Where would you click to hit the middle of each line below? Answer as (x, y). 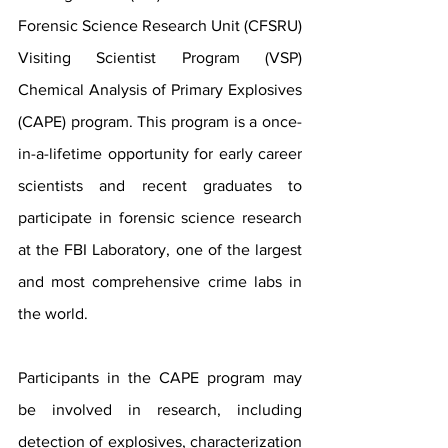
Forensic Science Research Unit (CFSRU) (160, 26)
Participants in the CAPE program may (160, 378)
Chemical (53, 90)
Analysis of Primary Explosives (195, 90)
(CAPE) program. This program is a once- (160, 122)
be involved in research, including (160, 410)
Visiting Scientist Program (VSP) (160, 58)
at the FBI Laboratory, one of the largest (160, 250)
